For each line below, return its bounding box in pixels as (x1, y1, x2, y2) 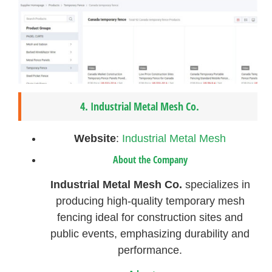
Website (74, 132, 117, 144)
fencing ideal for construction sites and (57, 211, 243, 223)
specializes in (182, 178, 250, 191)
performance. (118, 243, 183, 256)
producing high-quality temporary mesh (55, 194, 245, 207)
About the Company (112, 152, 188, 166)
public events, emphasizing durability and (50, 227, 250, 240)
